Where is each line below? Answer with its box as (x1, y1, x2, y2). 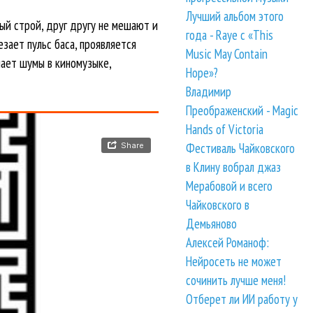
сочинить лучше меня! (186, 272, 286, 289)
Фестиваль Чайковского (186, 140, 296, 157)
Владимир (186, 83, 232, 101)
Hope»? (186, 64, 219, 82)
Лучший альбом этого (186, 8, 284, 25)
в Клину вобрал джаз (186, 159, 282, 176)
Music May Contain (186, 45, 268, 63)
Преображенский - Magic (186, 102, 299, 119)
